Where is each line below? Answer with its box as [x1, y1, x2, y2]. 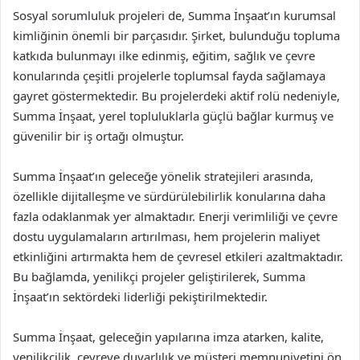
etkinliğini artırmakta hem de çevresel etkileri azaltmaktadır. [13, 248, 343, 264]
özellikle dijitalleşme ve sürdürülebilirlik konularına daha [13, 188, 325, 204]
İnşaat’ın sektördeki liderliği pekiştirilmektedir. [13, 288, 268, 305]
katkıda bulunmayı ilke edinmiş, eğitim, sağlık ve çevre [13, 47, 315, 63]
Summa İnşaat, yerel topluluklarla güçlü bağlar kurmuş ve [13, 108, 333, 124]
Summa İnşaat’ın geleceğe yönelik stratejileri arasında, [13, 168, 313, 184]
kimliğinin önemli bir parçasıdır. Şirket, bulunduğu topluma [13, 27, 340, 43]
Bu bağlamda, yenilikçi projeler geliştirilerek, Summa [13, 268, 305, 284]
